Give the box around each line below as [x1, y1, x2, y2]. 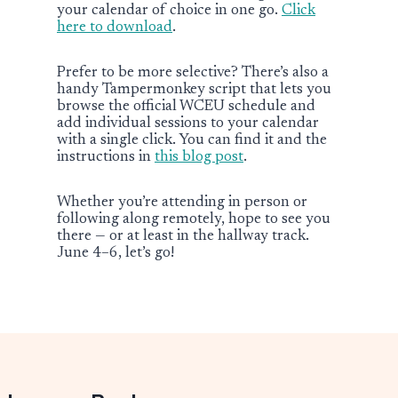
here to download [57, 20, 172, 36]
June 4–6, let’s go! [57, 245, 174, 261]
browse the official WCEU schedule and [57, 99, 315, 115]
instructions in [57, 149, 155, 165]
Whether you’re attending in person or [57, 195, 307, 211]
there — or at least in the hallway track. [57, 228, 309, 244]
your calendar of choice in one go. [57, 3, 282, 19]
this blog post [155, 149, 243, 165]
